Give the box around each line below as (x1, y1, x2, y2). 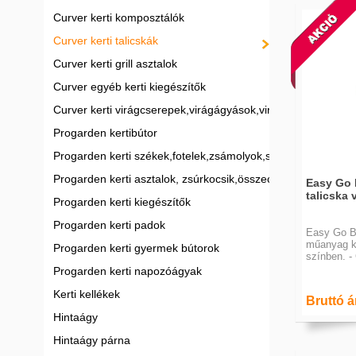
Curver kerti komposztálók (53, 11, 184, 24)
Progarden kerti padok (53, 219, 165, 231)
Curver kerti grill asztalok (53, 57, 177, 70)
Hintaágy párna (53, 334, 130, 346)
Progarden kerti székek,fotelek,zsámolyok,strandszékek (53, 149, 332, 162)
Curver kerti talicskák (53, 34, 158, 47)
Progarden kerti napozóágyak (53, 265, 202, 277)
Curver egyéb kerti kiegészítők (53, 80, 206, 93)
